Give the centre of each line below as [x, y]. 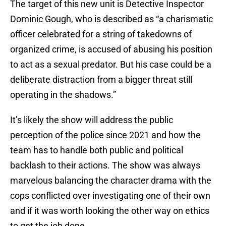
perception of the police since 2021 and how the [105, 135]
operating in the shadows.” [63, 95]
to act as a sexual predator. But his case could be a [111, 65]
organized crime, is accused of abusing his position [111, 49]
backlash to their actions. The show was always [105, 165]
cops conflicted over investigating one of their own [110, 196]
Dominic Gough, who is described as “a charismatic [111, 19]
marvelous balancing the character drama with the [111, 181]
